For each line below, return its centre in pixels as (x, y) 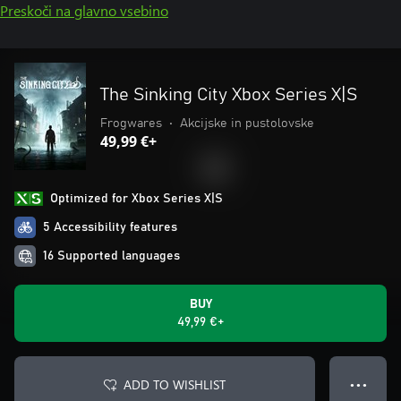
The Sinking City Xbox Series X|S (229, 95)
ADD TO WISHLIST (175, 384)
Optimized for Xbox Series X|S (137, 199)
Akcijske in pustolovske (247, 124)
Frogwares (131, 124)
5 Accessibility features (110, 227)
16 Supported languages (111, 256)
